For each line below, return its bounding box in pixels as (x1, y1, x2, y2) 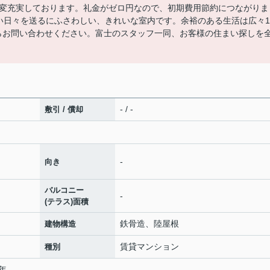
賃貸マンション (120, 242, 179, 251)
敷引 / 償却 (45, 105, 83, 114)
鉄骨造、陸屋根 (120, 219, 179, 228)
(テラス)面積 (45, 197, 89, 206)
